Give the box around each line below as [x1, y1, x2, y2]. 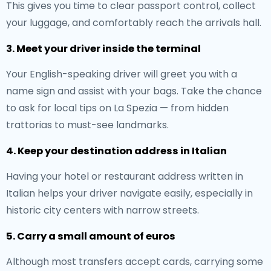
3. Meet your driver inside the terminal [6, 42, 201, 56]
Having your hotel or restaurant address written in [6, 169, 243, 183]
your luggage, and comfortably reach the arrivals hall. [6, 16, 261, 30]
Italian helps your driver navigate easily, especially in [6, 186, 253, 200]
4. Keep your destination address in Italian [6, 144, 227, 158]
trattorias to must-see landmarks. [6, 118, 169, 132]
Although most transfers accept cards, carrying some [6, 255, 263, 269]
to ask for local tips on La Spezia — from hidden [6, 101, 229, 115]
